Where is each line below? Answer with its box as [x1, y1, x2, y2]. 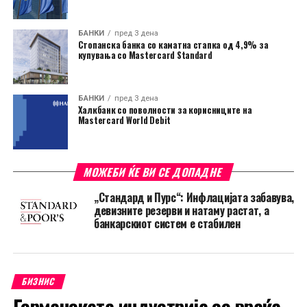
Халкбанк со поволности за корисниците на [77, 103, 252, 116]
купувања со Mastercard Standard [77, 48, 212, 62]
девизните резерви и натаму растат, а [93, 201, 269, 219]
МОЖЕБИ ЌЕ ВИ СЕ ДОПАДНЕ [82, 163, 225, 180]
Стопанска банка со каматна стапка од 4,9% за [77, 38, 269, 51]
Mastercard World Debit [77, 113, 171, 127]
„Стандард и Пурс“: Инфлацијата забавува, [93, 188, 295, 206]
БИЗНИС [20, 274, 57, 288]
